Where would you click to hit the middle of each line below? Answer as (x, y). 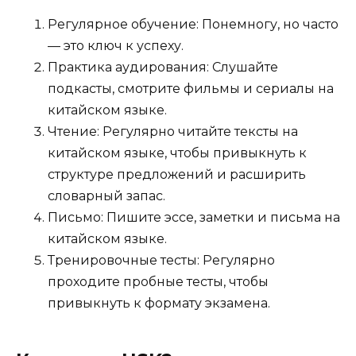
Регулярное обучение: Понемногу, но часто (193, 24)
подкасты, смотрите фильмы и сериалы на (191, 88)
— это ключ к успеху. (116, 45)
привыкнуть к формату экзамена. (159, 303)
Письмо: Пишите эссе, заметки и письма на (194, 217)
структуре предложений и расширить (177, 174)
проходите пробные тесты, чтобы (158, 281)
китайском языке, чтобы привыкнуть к (177, 153)
